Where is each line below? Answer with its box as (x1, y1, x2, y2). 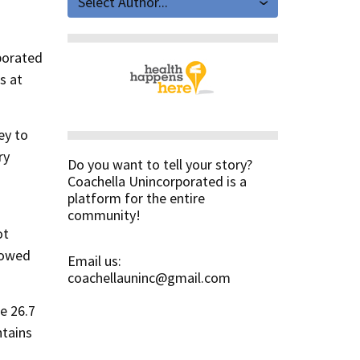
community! (67, 206, 141, 224)
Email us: (67, 252, 121, 270)
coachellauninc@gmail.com (67, 268, 231, 287)
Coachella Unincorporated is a (67, 172, 247, 190)
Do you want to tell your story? (67, 155, 252, 174)
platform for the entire (67, 189, 205, 207)
